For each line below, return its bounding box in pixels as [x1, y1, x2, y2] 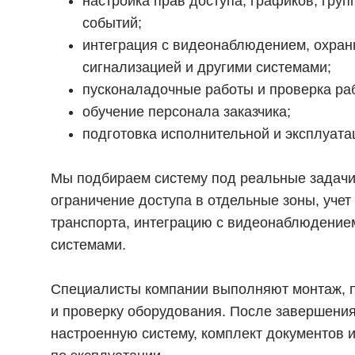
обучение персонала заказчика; [82, 104, 291, 120]
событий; [82, 15, 142, 31]
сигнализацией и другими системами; [82, 59, 331, 75]
